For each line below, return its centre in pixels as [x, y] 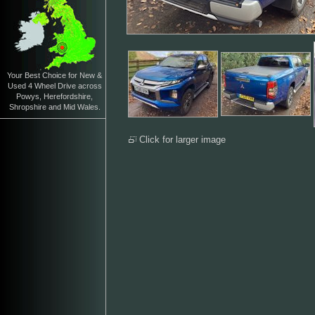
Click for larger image [181, 140]
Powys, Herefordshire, [54, 96]
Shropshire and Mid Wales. [54, 107]
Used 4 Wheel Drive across [54, 86]
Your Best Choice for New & [54, 75]
